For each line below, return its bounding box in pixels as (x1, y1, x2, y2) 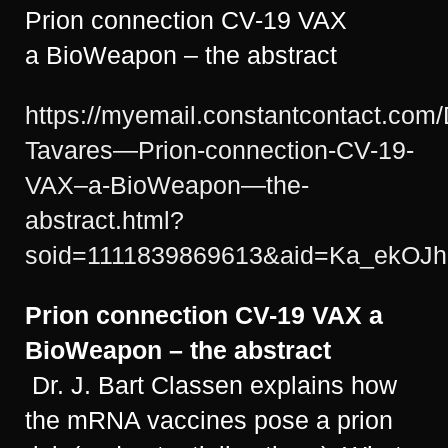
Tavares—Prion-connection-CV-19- (25, 135, 414, 164)
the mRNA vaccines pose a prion (25, 405, 393, 434)
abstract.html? (25, 205, 184, 234)
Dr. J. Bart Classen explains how (25, 370, 397, 399)
